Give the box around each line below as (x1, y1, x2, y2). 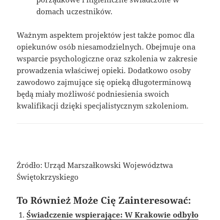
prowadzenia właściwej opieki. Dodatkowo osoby (17, 65, 191, 75)
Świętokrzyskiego (17, 171, 79, 182)
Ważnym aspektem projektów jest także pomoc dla (17, 29, 195, 40)
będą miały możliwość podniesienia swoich (17, 88, 170, 99)
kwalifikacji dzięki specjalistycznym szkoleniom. (17, 100, 189, 110)
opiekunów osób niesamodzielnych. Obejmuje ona (17, 41, 196, 52)
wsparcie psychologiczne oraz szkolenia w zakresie (17, 53, 198, 63)
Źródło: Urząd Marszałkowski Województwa (17, 160, 173, 170)
